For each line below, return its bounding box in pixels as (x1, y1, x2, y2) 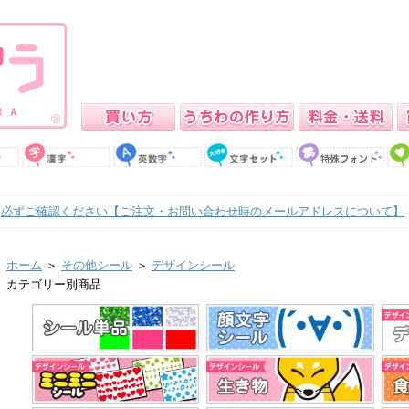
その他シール (61, 258, 132, 272)
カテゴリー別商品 (6, 278, 101, 291)
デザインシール (152, 258, 235, 272)
